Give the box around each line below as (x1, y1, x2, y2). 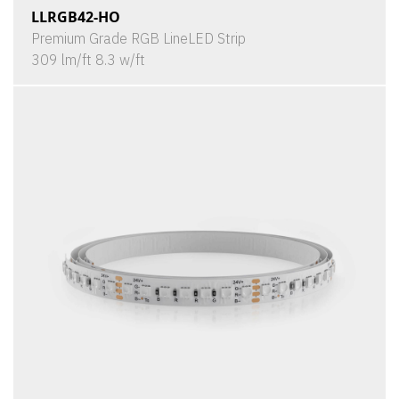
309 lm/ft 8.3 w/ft (31, 51, 145, 69)
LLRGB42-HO (31, 7, 120, 27)
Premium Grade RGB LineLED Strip (31, 29, 246, 47)
